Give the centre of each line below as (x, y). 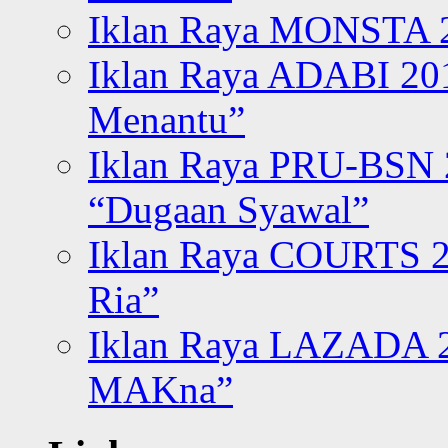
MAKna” (160, 389)
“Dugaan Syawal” (228, 209)
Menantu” (166, 119)
